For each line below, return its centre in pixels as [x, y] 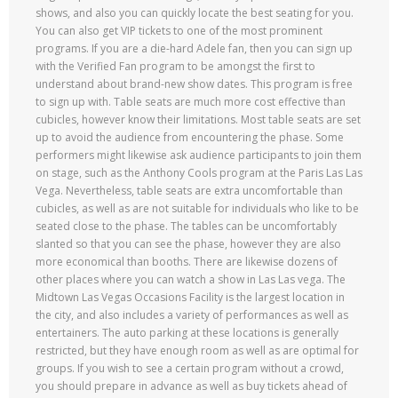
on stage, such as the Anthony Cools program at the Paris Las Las [199, 173]
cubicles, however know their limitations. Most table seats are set [198, 119]
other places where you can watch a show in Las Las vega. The [191, 279]
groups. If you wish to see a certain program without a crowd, [190, 368]
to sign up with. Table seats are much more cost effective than [191, 102]
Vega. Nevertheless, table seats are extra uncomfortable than [189, 191]
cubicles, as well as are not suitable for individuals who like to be [197, 208]
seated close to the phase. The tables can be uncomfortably [186, 226]
